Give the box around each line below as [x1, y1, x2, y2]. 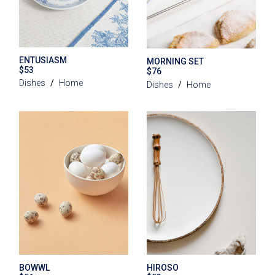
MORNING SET [146, 56, 204, 67]
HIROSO [146, 262, 179, 273]
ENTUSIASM [19, 55, 68, 66]
